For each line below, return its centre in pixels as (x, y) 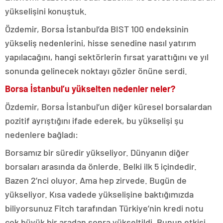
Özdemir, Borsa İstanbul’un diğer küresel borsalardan (109, 107)
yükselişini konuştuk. (46, 11)
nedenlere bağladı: (42, 134)
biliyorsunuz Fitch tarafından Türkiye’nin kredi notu (104, 208)
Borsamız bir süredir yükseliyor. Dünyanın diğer (97, 152)
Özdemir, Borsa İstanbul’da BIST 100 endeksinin (97, 29)
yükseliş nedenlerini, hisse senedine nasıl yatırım (101, 43)
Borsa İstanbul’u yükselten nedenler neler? (90, 89)
